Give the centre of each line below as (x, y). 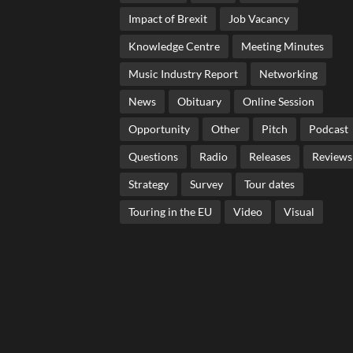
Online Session (279, 101)
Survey (206, 184)
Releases (270, 156)
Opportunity (159, 128)
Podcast (329, 128)
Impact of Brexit (168, 18)
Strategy (149, 184)
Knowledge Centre (174, 46)
